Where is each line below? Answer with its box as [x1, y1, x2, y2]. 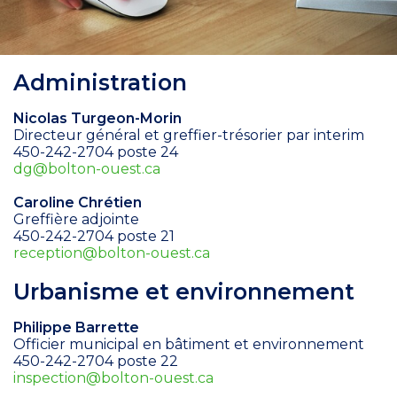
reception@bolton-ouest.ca [13, 245, 210, 262]
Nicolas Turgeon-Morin [13, 110, 182, 128]
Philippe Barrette [13, 319, 139, 337]
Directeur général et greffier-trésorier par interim [13, 127, 364, 144]
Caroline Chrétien [13, 194, 142, 212]
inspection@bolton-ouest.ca [13, 370, 214, 387]
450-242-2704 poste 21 [13, 228, 175, 245]
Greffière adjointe [13, 211, 139, 229]
